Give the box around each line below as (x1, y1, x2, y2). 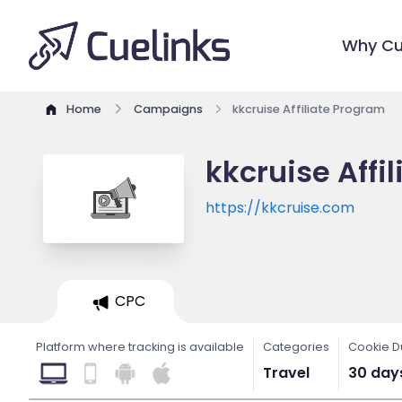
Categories (263, 338, 329, 354)
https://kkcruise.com (205, 197, 355, 218)
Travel (263, 362, 310, 383)
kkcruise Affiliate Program (232, 101, 386, 118)
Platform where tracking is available (36, 338, 244, 354)
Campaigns (134, 101, 203, 118)
